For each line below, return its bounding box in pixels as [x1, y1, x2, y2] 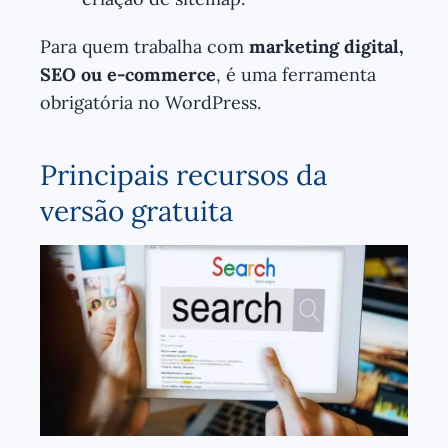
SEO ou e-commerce [40, 62, 216, 86]
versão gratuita [40, 192, 233, 229]
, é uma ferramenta [216, 62, 376, 86]
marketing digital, [249, 34, 404, 58]
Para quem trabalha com [40, 34, 249, 58]
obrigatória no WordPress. [40, 90, 261, 114]
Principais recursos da [40, 156, 327, 193]
